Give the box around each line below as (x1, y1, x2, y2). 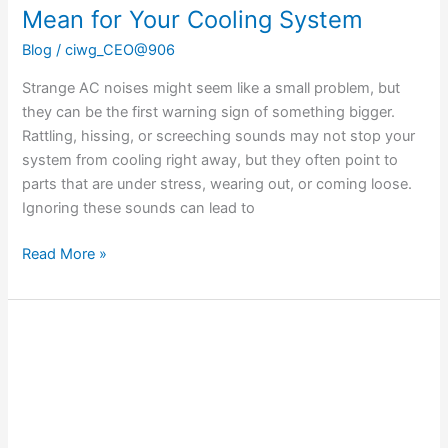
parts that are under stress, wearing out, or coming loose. (22, 174, 413, 193)
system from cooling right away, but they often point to (22, 150, 399, 169)
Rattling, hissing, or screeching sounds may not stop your (22, 126, 416, 145)
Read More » (22, 244, 108, 263)
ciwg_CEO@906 (65, 41, 176, 60)
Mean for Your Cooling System (22, 5, 364, 35)
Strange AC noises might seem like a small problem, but (22, 78, 401, 97)
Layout (21, 371, 68, 390)
